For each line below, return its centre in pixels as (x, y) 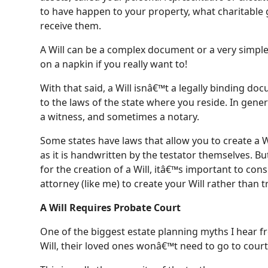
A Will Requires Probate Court (111, 208)
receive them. (71, 26)
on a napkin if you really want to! (114, 64)
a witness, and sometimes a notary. (121, 117)
